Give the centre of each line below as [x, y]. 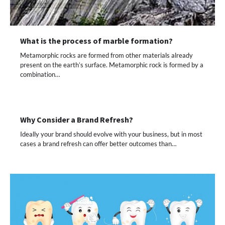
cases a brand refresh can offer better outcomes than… [98, 143]
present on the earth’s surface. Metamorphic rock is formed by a [112, 65]
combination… [40, 74]
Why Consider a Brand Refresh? [77, 119]
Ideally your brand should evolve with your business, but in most [111, 134]
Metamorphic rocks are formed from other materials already [106, 55]
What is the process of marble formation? [96, 40]
